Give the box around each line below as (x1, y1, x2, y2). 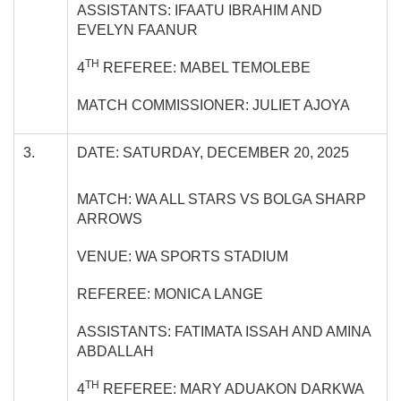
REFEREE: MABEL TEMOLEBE (99, 59, 311, 75)
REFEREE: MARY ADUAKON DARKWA (99, 380, 364, 397)
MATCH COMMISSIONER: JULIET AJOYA (77, 97, 350, 113)
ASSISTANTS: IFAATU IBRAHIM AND (77, 2, 322, 18)
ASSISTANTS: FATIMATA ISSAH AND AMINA (77, 323, 371, 339)
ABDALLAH (77, 343, 154, 359)
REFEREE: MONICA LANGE (77, 286, 263, 302)
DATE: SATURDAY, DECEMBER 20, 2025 (77, 144, 349, 160)
